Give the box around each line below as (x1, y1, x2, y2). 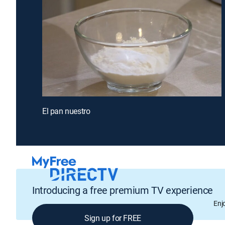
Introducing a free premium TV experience (32, 183, 213, 197)
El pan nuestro (42, 105, 90, 117)
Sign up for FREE (84, 212, 141, 224)
